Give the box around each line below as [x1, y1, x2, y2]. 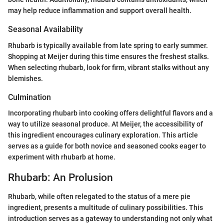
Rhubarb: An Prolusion [8, 171, 113, 183]
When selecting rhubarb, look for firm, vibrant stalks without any [8, 63, 209, 71]
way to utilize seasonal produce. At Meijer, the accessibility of [8, 119, 203, 128]
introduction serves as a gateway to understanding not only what [8, 214, 212, 223]
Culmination [8, 92, 51, 102]
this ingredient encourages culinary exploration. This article [8, 130, 198, 139]
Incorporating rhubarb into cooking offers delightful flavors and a [8, 108, 213, 117]
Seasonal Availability [8, 24, 83, 34]
